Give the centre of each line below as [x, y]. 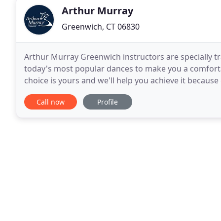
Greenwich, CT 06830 [101, 27]
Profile [108, 102]
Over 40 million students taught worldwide [104, 92]
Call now [51, 102]
